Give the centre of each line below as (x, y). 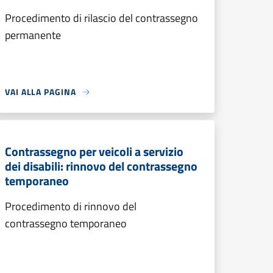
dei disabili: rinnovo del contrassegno (101, 166)
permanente (33, 35)
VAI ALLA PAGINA (41, 92)
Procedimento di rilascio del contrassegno (101, 18)
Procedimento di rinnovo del (71, 206)
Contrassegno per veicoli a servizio (94, 151)
